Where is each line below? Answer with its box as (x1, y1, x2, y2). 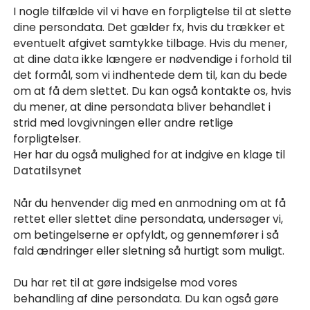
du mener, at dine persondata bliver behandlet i (13, 99, 271, 116)
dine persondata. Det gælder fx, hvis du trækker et (13, 19, 286, 36)
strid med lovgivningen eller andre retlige (13, 115, 234, 131)
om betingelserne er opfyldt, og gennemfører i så (13, 226, 280, 243)
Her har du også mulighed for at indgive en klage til (13, 147, 286, 163)
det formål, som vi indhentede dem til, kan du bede (13, 67, 288, 84)
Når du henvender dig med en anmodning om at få (13, 194, 286, 211)
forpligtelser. (13, 131, 82, 147)
